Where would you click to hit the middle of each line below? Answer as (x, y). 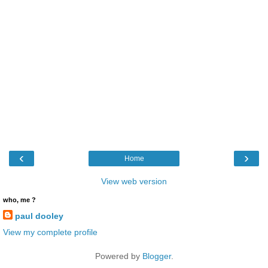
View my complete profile (50, 232)
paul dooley (39, 216)
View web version (134, 181)
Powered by (118, 256)
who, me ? (19, 200)
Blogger (156, 256)
